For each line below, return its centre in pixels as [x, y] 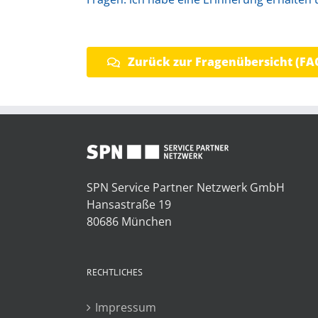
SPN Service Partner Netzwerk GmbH [186, 187]
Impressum [126, 307]
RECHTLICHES [115, 272]
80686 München [129, 221]
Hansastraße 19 [129, 204]
